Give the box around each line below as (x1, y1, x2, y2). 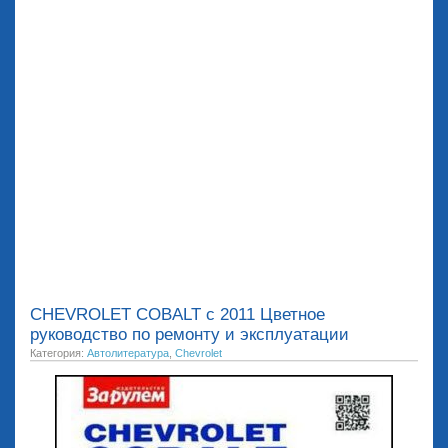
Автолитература (87, 347, 169, 359)
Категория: (30, 347, 87, 359)
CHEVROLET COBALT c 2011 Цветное (30, 305, 325, 324)
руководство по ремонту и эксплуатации (30, 325, 349, 344)
